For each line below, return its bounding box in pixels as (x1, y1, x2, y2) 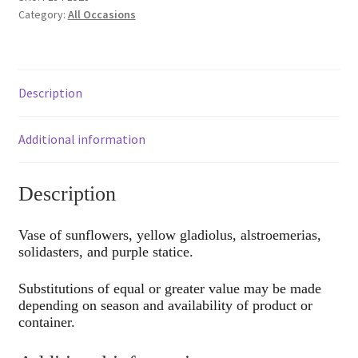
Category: (18, 7, 68, 22)
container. (18, 314, 75, 331)
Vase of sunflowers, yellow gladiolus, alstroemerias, (18, 226, 321, 243)
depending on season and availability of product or (18, 297, 312, 314)
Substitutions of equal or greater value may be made (18, 280, 321, 297)
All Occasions (67, 7, 136, 22)
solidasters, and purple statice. (18, 243, 193, 260)
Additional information (18, 131, 145, 148)
